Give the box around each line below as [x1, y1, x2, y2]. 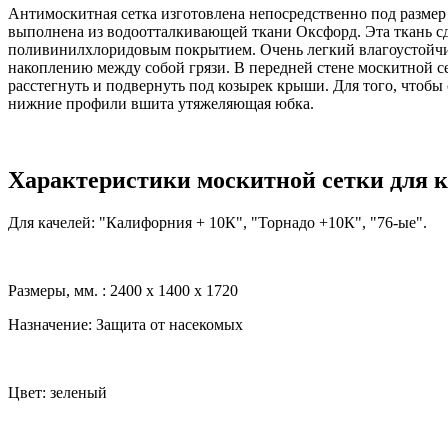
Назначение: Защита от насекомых [8, 316, 243, 334]
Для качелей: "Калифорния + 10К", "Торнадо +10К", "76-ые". [8, 214, 427, 232]
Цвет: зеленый [8, 384, 107, 402]
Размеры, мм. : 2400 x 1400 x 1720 [8, 282, 238, 300]
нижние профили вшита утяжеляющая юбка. [8, 95, 314, 113]
